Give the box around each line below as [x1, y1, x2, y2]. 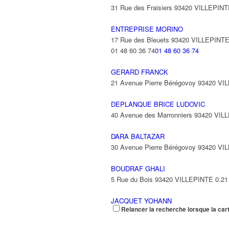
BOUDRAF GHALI [111, 164, 165, 173]
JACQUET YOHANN [111, 196, 172, 205]
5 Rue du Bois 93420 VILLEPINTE [111, 174, 213, 184]
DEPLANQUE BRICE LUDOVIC [111, 99, 205, 109]
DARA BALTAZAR [111, 131, 165, 141]
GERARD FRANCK [111, 67, 168, 77]
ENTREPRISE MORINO [111, 24, 183, 34]
